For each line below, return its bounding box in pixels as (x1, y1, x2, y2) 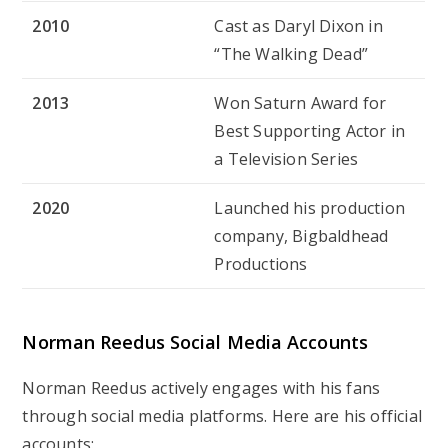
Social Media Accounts (169, 329, 368, 354)
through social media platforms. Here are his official (22, 404, 423, 427)
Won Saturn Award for (214, 91, 387, 114)
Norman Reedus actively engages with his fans (22, 376, 381, 399)
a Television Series (214, 147, 359, 170)
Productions (214, 252, 308, 275)
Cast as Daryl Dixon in (214, 14, 383, 37)
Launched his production (214, 196, 406, 219)
